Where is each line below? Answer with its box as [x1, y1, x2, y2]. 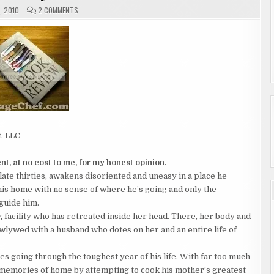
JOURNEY [78, 19, 104, 29]
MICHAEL [78, 41, 103, 51]
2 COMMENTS [38, 5, 79, 15]
